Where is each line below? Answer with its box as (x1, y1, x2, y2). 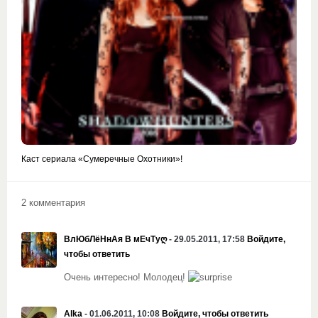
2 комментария (21, 197, 85, 208)
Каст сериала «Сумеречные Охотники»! (21, 153, 182, 164)
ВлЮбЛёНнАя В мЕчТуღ (64, 234, 167, 244)
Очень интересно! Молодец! (64, 272, 188, 283)
